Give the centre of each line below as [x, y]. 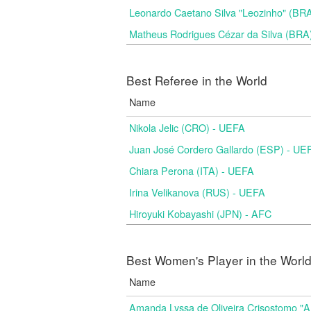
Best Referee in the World [197, 80]
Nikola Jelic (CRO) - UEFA [187, 127]
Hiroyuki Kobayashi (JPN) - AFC [200, 213]
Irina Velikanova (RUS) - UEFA [197, 192]
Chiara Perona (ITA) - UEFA [192, 170]
